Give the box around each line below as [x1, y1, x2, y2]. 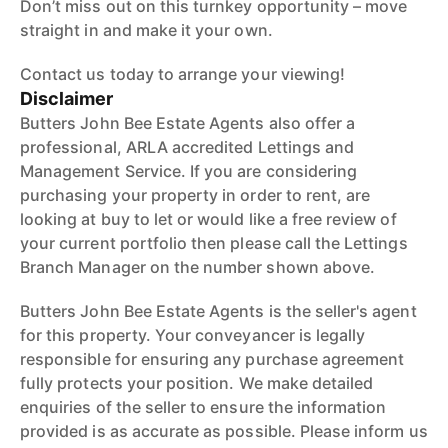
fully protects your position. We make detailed [20, 373, 374, 393]
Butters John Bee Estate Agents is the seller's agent [20, 301, 417, 321]
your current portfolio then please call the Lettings [20, 233, 408, 253]
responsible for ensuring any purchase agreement [20, 349, 405, 369]
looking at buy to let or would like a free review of [20, 209, 397, 229]
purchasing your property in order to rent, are [20, 185, 371, 205]
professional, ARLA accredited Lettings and [20, 137, 355, 157]
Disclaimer [20, 88, 114, 109]
